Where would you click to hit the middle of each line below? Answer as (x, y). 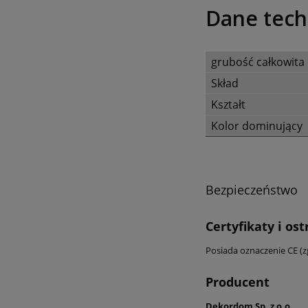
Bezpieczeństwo (252, 189)
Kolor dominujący (257, 125)
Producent (238, 282)
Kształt (228, 104)
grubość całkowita (258, 62)
